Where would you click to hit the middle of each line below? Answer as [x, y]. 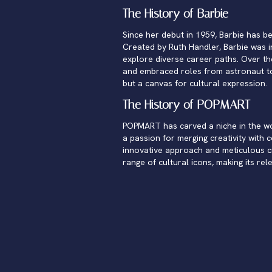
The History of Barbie [175, 13]
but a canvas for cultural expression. [195, 83]
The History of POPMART [186, 104]
